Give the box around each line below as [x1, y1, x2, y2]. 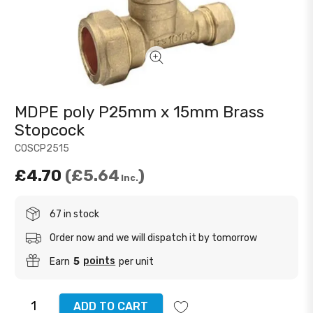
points [83, 255, 116, 267]
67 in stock [50, 208, 100, 220]
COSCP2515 [15, 143, 70, 154]
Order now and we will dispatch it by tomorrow [50, 231, 258, 244]
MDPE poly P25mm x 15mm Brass [15, 103, 265, 122]
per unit [119, 255, 154, 268]
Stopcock [15, 121, 85, 140]
